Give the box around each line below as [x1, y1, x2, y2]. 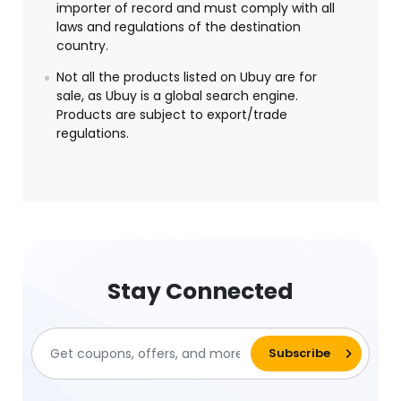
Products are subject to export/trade [56, 106, 287, 124]
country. [56, 37, 108, 55]
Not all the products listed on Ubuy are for [56, 68, 317, 87]
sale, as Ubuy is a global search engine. [56, 87, 298, 106]
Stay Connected [107, 276, 294, 308]
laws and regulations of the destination [56, 18, 301, 37]
